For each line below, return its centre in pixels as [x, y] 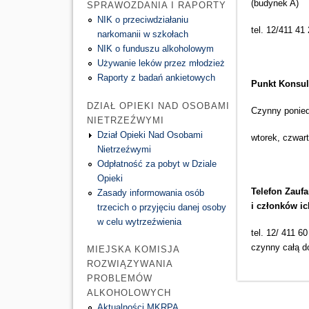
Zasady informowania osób [150, 192]
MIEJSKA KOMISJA [133, 250]
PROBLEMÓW [119, 279]
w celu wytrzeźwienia [139, 221]
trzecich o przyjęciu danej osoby [161, 207]
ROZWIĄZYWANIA [129, 264]
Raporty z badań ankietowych [156, 78]
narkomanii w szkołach [142, 34]
